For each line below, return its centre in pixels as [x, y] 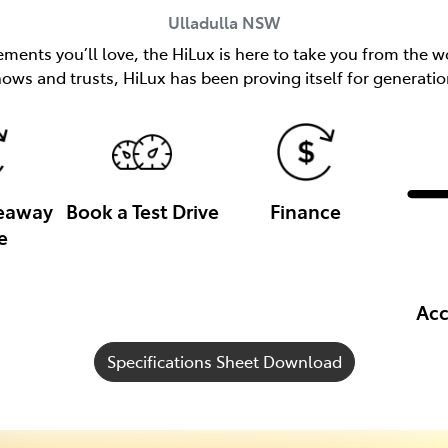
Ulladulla [202, 21]
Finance [306, 210]
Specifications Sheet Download [224, 361]
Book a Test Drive [142, 210]
